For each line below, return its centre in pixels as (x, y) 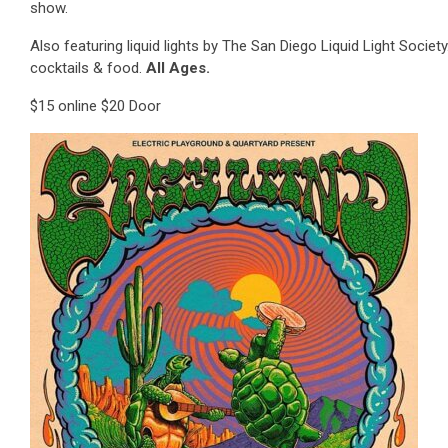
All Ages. (178, 68)
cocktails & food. (88, 68)
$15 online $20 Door (95, 106)
